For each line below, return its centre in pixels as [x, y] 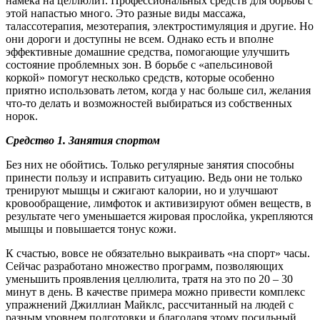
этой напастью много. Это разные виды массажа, [126, 13]
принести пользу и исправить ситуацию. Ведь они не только [154, 177]
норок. [22, 116]
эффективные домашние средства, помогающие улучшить [147, 51]
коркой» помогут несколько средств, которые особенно [140, 77]
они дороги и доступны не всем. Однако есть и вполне [140, 39]
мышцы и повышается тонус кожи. [91, 229]
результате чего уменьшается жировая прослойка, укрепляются [159, 216]
